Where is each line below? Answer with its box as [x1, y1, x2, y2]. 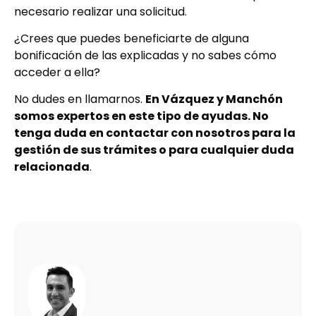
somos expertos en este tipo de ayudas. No [14, 108, 269, 125]
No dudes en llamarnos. [14, 91, 145, 108]
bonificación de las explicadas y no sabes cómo [14, 47, 276, 64]
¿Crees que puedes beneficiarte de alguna [14, 30, 249, 47]
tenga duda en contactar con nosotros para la [14, 125, 296, 142]
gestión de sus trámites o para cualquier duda [14, 142, 294, 159]
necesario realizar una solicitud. [14, 3, 187, 20]
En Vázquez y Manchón [145, 91, 283, 108]
